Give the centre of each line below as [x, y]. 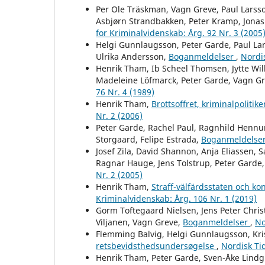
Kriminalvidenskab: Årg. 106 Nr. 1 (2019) [176, 198]
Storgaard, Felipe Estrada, [148, 139]
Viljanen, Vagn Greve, [139, 222]
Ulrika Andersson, [132, 56]
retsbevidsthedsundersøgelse [156, 245]
